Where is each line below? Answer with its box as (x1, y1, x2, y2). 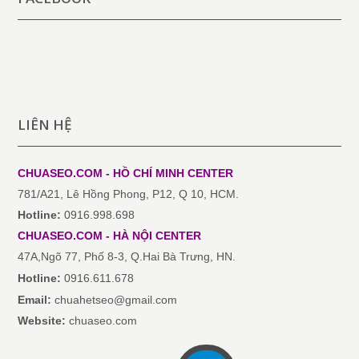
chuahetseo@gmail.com (54, 292, 178, 306)
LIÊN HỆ (18, 115, 72, 134)
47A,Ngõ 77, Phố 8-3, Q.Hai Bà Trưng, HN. (18, 249, 236, 263)
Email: (18, 292, 55, 306)
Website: (18, 313, 67, 327)
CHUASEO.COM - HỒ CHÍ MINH (18, 166, 188, 179)
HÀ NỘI (113, 228, 156, 242)
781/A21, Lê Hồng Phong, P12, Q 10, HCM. (18, 187, 240, 200)
